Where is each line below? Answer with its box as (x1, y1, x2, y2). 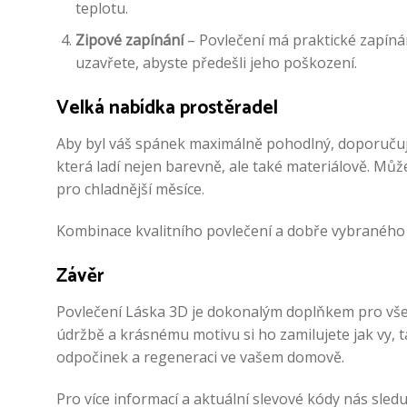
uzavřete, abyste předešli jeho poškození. (74, 52, 357, 73)
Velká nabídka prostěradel (56, 92, 278, 124)
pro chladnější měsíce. (56, 179, 204, 200)
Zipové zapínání (74, 29, 184, 50)
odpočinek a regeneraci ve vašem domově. (56, 347, 344, 368)
